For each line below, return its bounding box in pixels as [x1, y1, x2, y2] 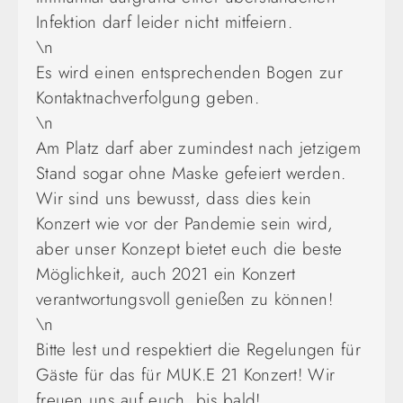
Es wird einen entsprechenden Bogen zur [36, 59, 343, 85]
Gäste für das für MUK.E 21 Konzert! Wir [36, 362, 336, 387]
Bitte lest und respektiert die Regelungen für [36, 336, 361, 362]
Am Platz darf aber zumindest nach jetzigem [36, 135, 361, 160]
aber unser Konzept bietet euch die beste [36, 236, 343, 261]
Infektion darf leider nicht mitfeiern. [36, 9, 292, 34]
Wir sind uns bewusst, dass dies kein [36, 185, 312, 210]
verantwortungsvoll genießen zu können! [36, 286, 333, 311]
